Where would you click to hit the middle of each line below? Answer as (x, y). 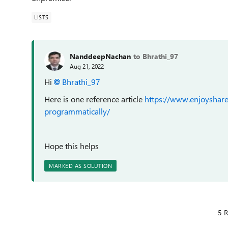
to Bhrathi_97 (156, 56)
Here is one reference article (94, 99)
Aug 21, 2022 (87, 66)
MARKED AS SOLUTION (80, 166)
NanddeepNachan (100, 56)
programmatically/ (77, 111)
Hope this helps (72, 146)
